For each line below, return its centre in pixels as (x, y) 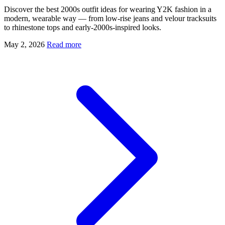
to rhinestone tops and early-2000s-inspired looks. (83, 28)
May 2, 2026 (24, 45)
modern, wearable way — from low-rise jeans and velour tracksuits (110, 19)
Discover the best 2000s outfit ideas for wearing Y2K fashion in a (108, 10)
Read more (64, 45)
